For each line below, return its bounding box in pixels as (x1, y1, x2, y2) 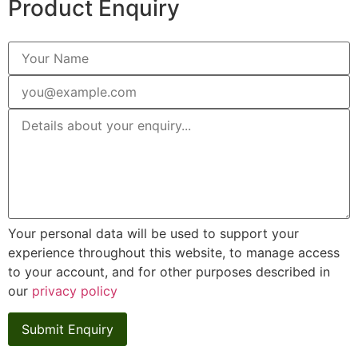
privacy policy (32, 283, 117, 300)
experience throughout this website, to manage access (8, 245, 340, 261)
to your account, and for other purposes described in (8, 264, 330, 280)
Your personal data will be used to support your (8, 225, 299, 242)
